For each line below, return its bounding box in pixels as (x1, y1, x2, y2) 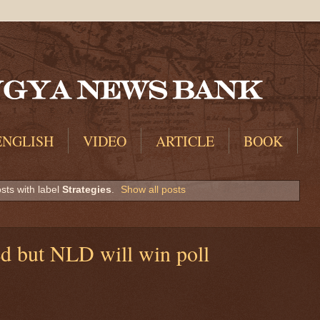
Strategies (61, 184, 111, 196)
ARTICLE (156, 131, 214, 151)
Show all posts (121, 184, 186, 196)
